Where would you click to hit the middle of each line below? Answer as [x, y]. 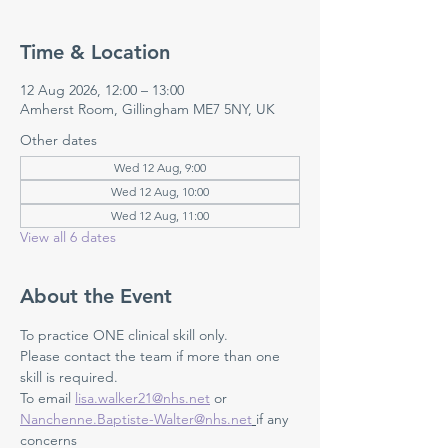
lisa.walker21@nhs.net [142, 398]
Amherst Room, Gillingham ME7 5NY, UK [147, 109]
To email [47, 398]
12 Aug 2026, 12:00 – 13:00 [102, 90]
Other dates [58, 140]
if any [274, 419]
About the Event [96, 296]
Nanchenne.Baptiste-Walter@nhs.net [136, 419]
